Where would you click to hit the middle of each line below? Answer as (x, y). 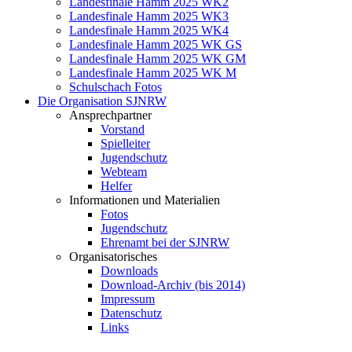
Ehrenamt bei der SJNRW (165, 242)
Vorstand (123, 129)
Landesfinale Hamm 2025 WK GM (158, 59)
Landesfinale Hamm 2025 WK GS (156, 44)
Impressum (128, 299)
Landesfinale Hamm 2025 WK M (153, 73)
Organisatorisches (113, 257)
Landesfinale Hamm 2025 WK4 (149, 30)
